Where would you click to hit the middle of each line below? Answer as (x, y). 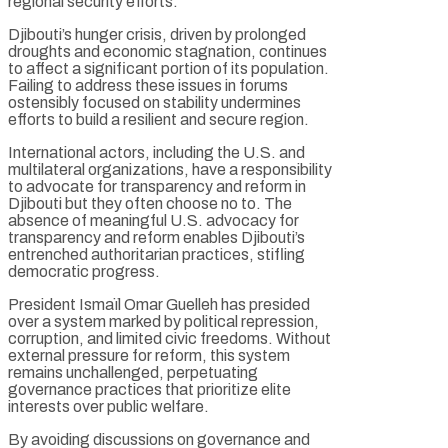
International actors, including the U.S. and (156, 152)
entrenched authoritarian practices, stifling (156, 254)
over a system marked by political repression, (163, 321)
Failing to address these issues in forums (148, 85)
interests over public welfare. (108, 406)
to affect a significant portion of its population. (168, 68)
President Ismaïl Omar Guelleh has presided (159, 304)
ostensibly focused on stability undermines (154, 102)
